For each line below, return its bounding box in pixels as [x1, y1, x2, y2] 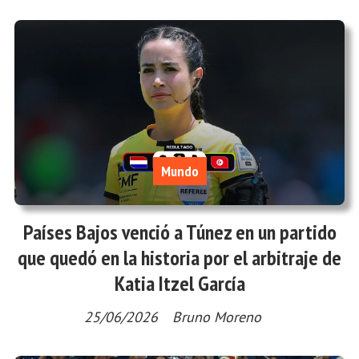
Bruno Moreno [171, 307, 261, 326]
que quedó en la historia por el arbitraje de [18, 244, 341, 271]
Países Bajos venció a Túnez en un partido [22, 218, 337, 245]
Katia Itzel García [114, 269, 245, 296]
